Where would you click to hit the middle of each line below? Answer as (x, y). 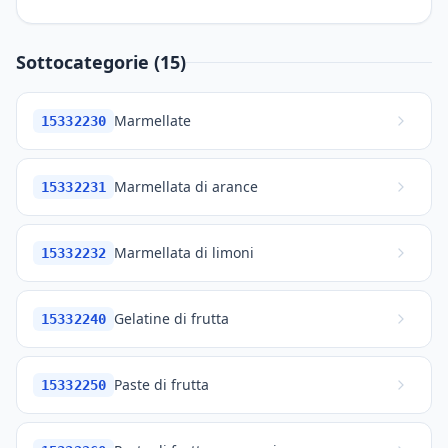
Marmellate (153, 120)
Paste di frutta (162, 384)
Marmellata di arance (186, 186)
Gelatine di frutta (172, 318)
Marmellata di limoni (184, 252)
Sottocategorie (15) (101, 62)
